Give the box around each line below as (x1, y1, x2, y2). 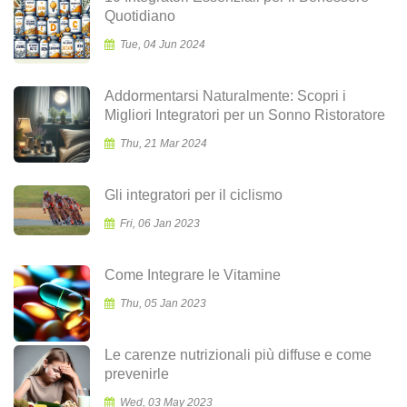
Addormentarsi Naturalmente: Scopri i (104, 87, 346, 104)
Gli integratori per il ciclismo (104, 186, 283, 203)
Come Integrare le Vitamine (104, 266, 281, 283)
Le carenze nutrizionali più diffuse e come (104, 346, 372, 362)
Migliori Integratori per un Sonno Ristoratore (104, 106, 385, 123)
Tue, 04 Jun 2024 (120, 37, 205, 51)
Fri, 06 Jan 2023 (120, 216, 200, 230)
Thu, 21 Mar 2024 (120, 136, 207, 150)
